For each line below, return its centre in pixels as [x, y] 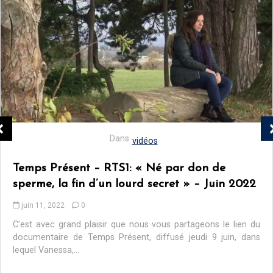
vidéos [145, 141]
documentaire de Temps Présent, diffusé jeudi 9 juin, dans [136, 238]
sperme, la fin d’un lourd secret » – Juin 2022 [134, 185]
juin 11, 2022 [43, 206]
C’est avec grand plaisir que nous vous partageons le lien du [136, 225]
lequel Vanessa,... [46, 250]
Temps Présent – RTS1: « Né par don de [119, 169]
